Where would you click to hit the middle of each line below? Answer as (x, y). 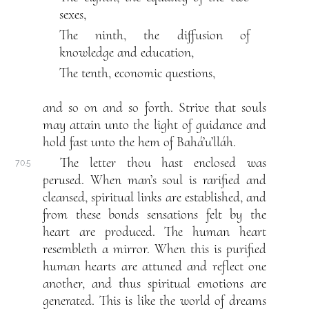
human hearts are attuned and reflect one (154, 267)
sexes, (73, 15)
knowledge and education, (127, 53)
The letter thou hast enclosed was (163, 163)
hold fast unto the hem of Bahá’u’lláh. (140, 142)
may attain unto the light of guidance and (154, 125)
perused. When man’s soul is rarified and (154, 180)
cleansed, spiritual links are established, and (154, 198)
